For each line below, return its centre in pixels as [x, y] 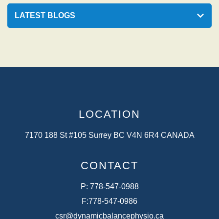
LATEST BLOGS [45, 16]
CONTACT [109, 166]
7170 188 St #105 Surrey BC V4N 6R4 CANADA [109, 135]
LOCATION [109, 114]
